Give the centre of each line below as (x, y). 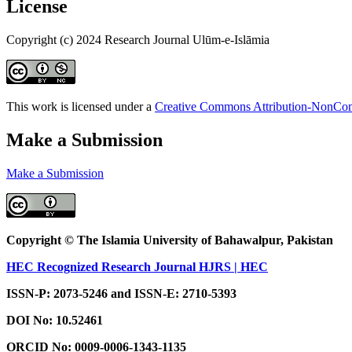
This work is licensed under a (81, 107)
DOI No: (29, 321)
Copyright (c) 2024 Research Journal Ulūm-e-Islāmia (138, 40)
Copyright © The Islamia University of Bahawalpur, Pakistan (170, 240)
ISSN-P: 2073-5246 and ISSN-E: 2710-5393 (121, 294)
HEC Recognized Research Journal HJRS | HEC (137, 267)
